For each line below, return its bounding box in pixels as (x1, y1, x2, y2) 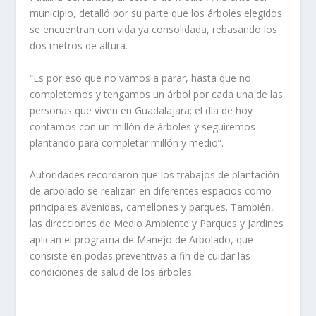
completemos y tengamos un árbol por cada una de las (30, 87, 284, 101)
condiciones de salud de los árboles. (30, 265, 195, 279)
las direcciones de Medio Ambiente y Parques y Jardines (30, 217, 284, 231)
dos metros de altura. (30, 39, 128, 53)
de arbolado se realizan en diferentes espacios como (30, 184, 272, 198)
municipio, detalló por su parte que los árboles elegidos (30, 6, 283, 20)
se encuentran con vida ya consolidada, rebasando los (30, 23, 278, 37)
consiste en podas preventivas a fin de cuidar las (30, 249, 251, 263)
